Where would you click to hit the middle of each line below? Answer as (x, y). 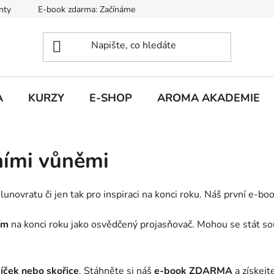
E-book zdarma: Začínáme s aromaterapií (115, 9)
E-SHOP (111, 98)
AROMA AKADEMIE (209, 98)
